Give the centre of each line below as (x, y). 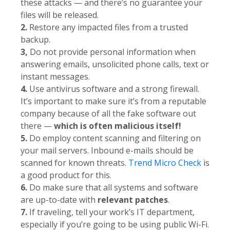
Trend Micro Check (165, 162)
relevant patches (133, 199)
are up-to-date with (59, 199)
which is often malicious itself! (118, 126)
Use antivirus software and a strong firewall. (113, 89)
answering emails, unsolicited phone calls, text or (115, 64)
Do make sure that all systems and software (113, 187)
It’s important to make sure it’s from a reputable (113, 101)
